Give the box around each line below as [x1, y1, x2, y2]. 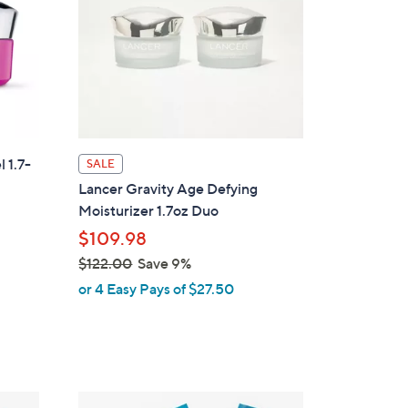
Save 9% [132, 253, 192, 272]
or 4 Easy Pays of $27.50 [78, 279, 235, 298]
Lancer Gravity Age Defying [78, 178, 259, 198]
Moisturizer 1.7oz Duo [78, 200, 219, 219]
